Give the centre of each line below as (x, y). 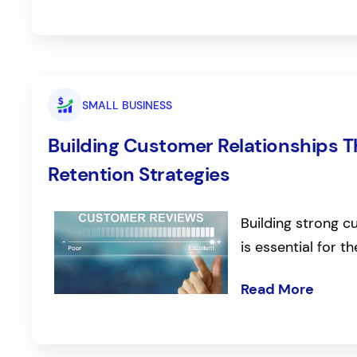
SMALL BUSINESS (127, 105)
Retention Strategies (139, 175)
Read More (278, 290)
